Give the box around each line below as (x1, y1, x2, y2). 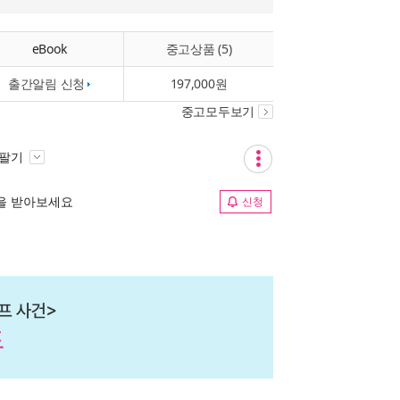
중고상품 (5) (165, 40, 232, 57)
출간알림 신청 (7, 75, 86, 92)
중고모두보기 (180, 104, 254, 119)
